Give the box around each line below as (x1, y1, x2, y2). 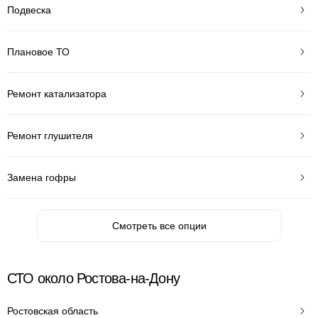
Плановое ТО (7, 45, 70, 57)
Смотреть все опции (111, 220, 207, 231)
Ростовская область (7, 305, 98, 317)
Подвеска (7, 4, 51, 16)
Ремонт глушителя (7, 129, 93, 141)
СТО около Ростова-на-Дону (7, 270, 180, 286)
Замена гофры (7, 171, 76, 183)
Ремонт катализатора (7, 87, 106, 99)
